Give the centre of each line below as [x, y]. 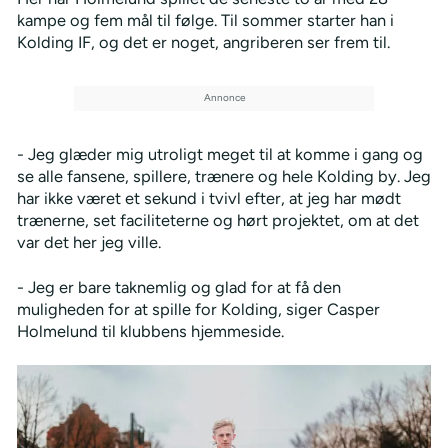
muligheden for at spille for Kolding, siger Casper [198, 309]
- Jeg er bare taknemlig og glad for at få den [178, 287]
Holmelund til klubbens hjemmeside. [150, 331]
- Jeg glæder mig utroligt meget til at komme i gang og [219, 154]
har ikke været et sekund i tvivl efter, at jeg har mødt [208, 198]
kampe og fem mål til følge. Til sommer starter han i [205, 19]
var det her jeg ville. [88, 242]
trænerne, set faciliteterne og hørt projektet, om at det [217, 220]
